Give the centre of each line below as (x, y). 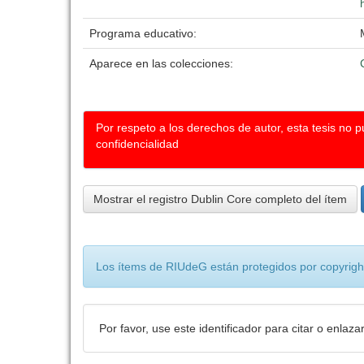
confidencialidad (137, 144)
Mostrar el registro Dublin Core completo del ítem (220, 199)
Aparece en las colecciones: (161, 63)
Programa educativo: (145, 33)
